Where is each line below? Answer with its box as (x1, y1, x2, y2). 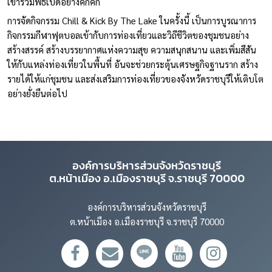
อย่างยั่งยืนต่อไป (7, 87, 67, 100)
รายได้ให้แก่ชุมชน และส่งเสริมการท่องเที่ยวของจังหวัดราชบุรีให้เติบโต (7, 73, 263, 85)
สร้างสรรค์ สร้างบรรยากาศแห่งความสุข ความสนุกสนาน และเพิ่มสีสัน (7, 44, 256, 56)
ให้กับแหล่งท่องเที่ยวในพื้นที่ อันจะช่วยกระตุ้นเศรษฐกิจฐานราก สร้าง (7, 58, 258, 70)
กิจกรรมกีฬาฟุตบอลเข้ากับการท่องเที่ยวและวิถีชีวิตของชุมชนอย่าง (7, 29, 249, 41)
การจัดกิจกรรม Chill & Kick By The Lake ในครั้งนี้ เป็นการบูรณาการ (7, 15, 256, 27)
